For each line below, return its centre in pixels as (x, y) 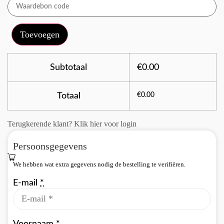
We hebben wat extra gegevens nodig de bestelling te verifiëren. (99, 164)
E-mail (26, 182)
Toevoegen (40, 35)
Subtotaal (68, 67)
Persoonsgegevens (50, 146)
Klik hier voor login (105, 123)
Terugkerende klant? (41, 123)
